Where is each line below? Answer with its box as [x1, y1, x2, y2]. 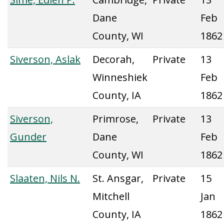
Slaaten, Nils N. [10, 171, 80, 185]
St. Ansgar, [92, 171, 143, 185]
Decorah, [92, 52, 134, 66]
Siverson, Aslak [10, 52, 80, 66]
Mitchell [92, 189, 129, 203]
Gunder [10, 130, 46, 143]
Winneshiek [92, 70, 147, 84]
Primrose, [92, 112, 138, 125]
